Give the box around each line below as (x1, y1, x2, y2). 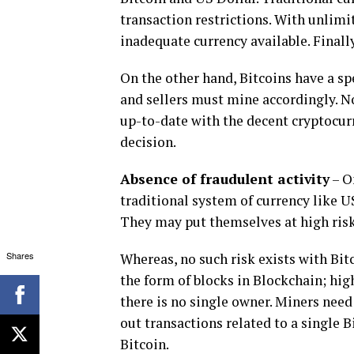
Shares (6, 248, 34, 262)
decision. (120, 133, 176, 151)
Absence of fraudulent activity (120, 170, 330, 188)
